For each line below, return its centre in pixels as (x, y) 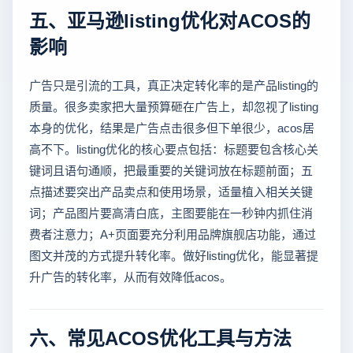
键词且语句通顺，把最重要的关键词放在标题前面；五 (171, 170)
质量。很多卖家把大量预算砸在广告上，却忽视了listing (174, 106)
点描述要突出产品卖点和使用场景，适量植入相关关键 (171, 191)
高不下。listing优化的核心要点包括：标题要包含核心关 (174, 149)
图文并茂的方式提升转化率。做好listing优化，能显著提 (174, 255)
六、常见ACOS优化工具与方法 (160, 337)
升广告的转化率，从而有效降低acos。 (130, 277)
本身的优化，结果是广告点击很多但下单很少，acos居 (172, 128)
